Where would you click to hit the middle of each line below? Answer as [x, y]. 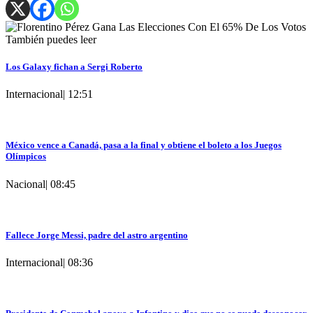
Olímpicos [26, 156]
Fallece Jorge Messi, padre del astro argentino [97, 235]
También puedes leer [51, 39]
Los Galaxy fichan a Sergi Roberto [74, 66]
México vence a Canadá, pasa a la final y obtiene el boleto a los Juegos [144, 145]
